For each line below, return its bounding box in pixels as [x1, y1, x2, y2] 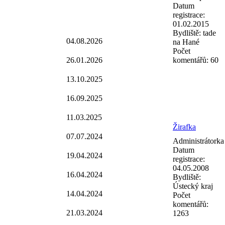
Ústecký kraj [173, 182, 213, 190]
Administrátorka [173, 137, 224, 145]
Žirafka [173, 123, 196, 131]
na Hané [173, 38, 199, 46]
